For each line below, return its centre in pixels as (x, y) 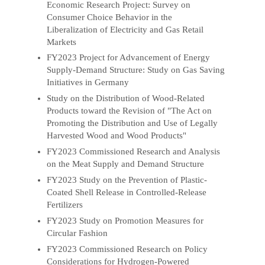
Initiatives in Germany (88, 83)
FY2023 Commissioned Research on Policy (127, 249)
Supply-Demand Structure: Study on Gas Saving (136, 70)
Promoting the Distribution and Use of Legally (132, 123)
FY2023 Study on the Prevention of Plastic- (127, 180)
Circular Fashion (77, 233)
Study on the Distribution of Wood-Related (126, 98)
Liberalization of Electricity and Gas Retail (125, 29)
